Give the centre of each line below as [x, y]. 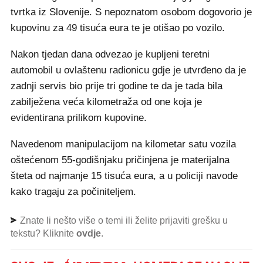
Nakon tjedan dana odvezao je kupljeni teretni [110, 54]
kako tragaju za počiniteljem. [73, 192]
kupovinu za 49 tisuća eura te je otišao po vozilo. [118, 28]
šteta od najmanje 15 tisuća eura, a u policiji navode [124, 176]
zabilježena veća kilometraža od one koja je [106, 102]
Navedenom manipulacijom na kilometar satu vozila [123, 144]
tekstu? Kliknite [43, 233]
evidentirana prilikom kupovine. [79, 118]
